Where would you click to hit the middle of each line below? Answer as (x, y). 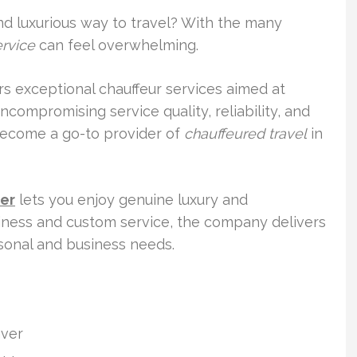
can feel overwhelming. (117, 45)
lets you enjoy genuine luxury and (131, 200)
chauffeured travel (245, 133)
